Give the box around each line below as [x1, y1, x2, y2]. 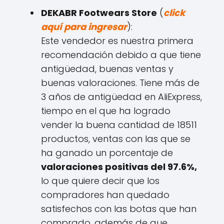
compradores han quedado [41, 188, 169, 201]
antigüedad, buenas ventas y [41, 62, 173, 75]
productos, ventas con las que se [41, 132, 190, 145]
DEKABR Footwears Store [41, 6, 157, 19]
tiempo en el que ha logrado [41, 104, 170, 117]
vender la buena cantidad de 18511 [41, 118, 197, 131]
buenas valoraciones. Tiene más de [41, 76, 199, 89]
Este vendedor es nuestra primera [41, 34, 193, 47]
